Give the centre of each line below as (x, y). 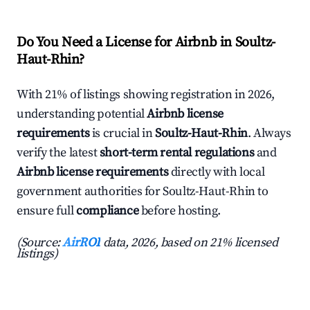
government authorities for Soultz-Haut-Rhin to (143, 192)
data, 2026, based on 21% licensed (189, 243)
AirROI (82, 243)
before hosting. (180, 211)
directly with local (217, 172)
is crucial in (122, 134)
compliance (108, 211)
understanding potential (82, 114)
